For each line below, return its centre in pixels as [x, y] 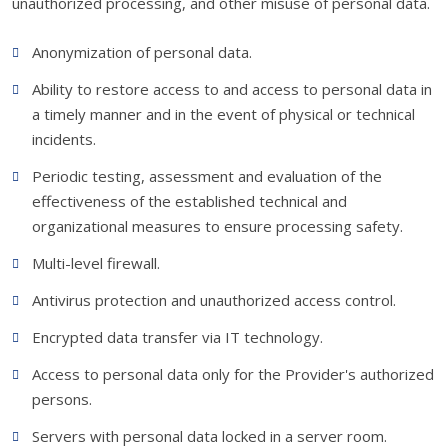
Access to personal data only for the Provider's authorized [232, 374]
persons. [61, 399]
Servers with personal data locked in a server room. [209, 436]
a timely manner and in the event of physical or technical [223, 114]
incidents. [63, 139]
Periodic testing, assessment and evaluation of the [206, 176]
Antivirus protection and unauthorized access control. [213, 300]
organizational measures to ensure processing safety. [217, 226]
